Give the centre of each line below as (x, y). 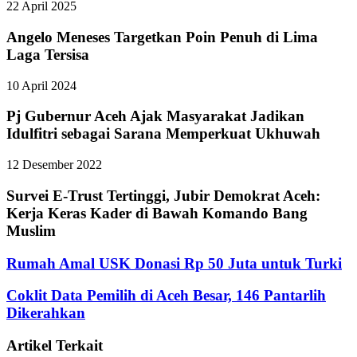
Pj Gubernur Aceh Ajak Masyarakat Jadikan (155, 116)
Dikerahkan (46, 313)
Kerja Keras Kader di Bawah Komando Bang (157, 213)
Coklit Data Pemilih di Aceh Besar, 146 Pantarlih (166, 296)
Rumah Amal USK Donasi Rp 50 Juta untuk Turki (174, 263)
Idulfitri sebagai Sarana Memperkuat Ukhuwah (163, 134)
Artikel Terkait (55, 346)
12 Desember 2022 (54, 165)
